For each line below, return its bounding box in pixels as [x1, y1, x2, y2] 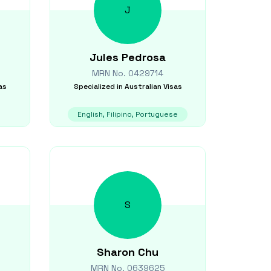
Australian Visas [124, 82, 182, 91]
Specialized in [73, 82, 123, 91]
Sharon [97, 245, 135, 259]
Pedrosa [122, 50, 166, 64]
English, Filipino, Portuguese [77, 109, 178, 119]
